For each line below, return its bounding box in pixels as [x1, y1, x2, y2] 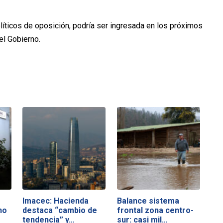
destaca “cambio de [22, 205, 98, 215]
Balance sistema [116, 196, 179, 206]
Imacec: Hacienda [22, 196, 89, 206]
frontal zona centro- [116, 205, 194, 215]
